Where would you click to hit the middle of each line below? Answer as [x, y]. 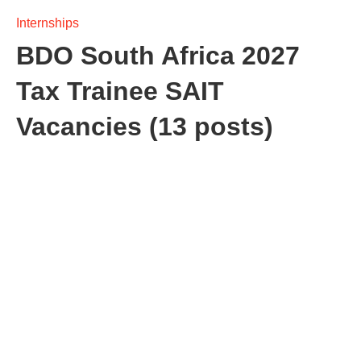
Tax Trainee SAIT [120, 91]
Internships [48, 23]
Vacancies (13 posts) [145, 127]
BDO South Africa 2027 [158, 56]
